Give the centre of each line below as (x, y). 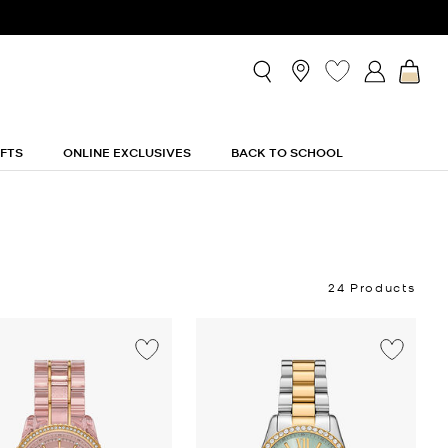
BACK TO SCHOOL (286, 152)
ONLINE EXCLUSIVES (126, 152)
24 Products (372, 286)
